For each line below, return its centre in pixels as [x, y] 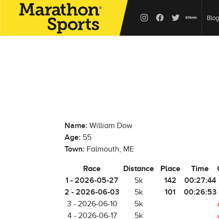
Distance [138, 169]
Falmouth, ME [109, 149]
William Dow [110, 126]
